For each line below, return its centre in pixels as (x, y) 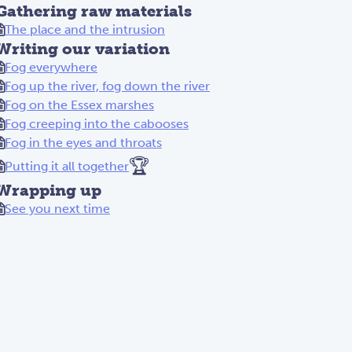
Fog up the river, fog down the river (107, 86)
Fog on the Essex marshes (79, 105)
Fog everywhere (51, 67)
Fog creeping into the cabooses (97, 124)
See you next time (57, 209)
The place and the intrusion (85, 29)
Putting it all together (67, 166)
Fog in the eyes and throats (83, 143)
